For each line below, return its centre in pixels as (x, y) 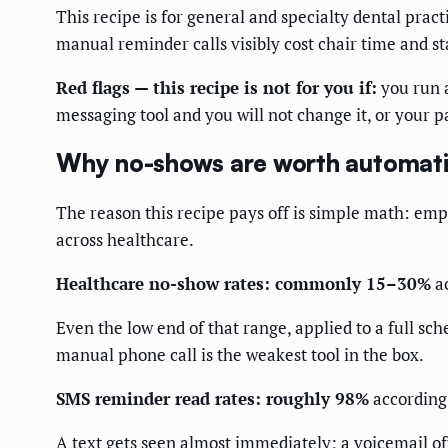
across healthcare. (125, 239)
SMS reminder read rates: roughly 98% (212, 398)
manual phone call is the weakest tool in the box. (240, 354)
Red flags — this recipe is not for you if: (216, 87)
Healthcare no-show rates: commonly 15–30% (243, 283)
